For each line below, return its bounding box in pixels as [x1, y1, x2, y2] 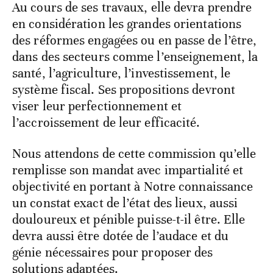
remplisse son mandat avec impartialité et [12, 162, 244, 179]
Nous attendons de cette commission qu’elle [12, 146, 257, 162]
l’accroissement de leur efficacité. [12, 115, 200, 131]
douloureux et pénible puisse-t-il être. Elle [12, 211, 246, 228]
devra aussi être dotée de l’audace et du [12, 228, 229, 244]
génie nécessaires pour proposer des [12, 244, 213, 261]
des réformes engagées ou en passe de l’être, [12, 32, 257, 49]
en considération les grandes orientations [12, 16, 242, 32]
